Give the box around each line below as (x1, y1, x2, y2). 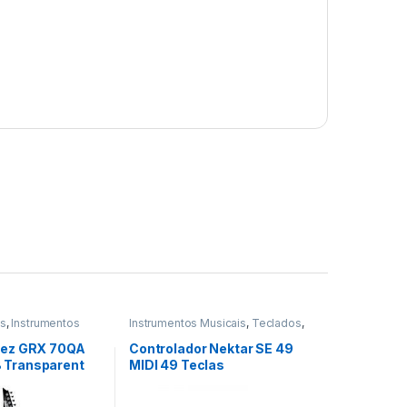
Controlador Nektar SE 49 (128, 340, 293, 356)
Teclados (251, 316, 302, 331)
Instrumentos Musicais (128, 316, 247, 331)
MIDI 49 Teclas (128, 356, 225, 372)
